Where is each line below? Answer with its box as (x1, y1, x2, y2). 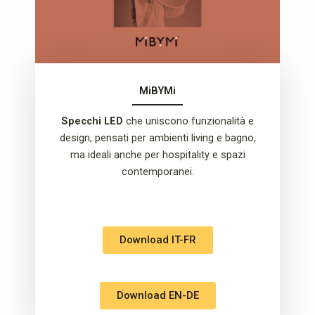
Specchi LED (61, 114, 123, 127)
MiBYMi (139, 84, 176, 97)
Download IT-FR (119, 233, 196, 246)
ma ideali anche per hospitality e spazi (70, 148, 245, 161)
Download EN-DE (116, 288, 199, 302)
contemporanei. (121, 165, 194, 178)
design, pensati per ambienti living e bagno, (59, 131, 256, 144)
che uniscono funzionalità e (123, 114, 254, 127)
